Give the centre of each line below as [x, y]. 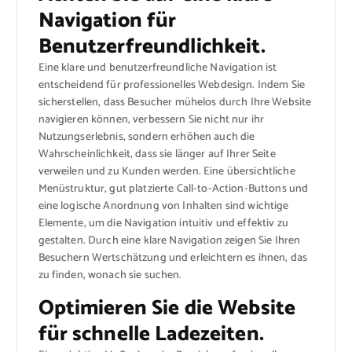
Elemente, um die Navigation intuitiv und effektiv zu [163, 223]
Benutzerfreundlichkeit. [152, 46]
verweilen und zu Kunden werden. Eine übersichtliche [167, 171]
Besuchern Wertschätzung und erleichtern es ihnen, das [172, 258]
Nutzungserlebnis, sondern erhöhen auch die [147, 137]
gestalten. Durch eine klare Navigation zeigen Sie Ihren [169, 240]
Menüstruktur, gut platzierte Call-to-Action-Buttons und [173, 189]
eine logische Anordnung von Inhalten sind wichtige [163, 206]
